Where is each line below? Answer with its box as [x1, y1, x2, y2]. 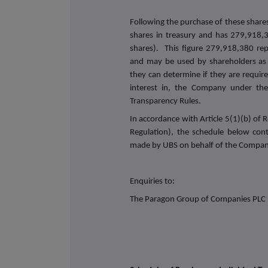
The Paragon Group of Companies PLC [130, 194, 266, 204]
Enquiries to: [130, 176, 175, 186]
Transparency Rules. [130, 96, 202, 106]
